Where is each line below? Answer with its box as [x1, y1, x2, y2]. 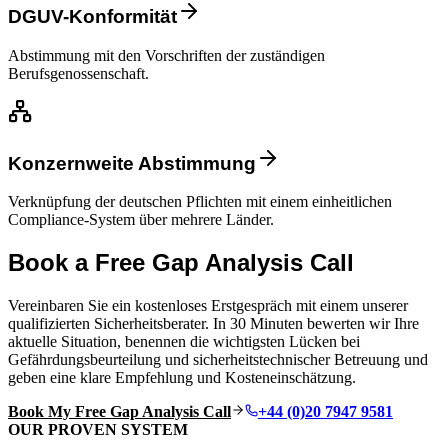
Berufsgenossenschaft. [8, 64, 149, 82]
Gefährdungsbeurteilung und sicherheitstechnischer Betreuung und [8, 351, 428, 369]
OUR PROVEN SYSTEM [8, 421, 188, 439]
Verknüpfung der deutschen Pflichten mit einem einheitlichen [8, 193, 392, 211]
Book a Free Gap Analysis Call [8, 249, 354, 277]
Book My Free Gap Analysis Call [8, 403, 231, 421]
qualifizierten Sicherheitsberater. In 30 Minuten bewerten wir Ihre [8, 315, 419, 333]
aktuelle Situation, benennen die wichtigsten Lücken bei [8, 333, 360, 351]
